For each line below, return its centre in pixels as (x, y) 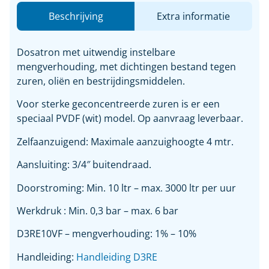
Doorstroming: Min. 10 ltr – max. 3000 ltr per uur (126, 188)
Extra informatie (193, 16)
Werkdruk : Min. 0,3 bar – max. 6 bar (98, 210)
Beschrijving (76, 16)
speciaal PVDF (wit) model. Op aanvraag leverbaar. (130, 119)
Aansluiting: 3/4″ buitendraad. (84, 165)
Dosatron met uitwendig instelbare (96, 52)
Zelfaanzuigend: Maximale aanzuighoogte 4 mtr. (125, 141)
